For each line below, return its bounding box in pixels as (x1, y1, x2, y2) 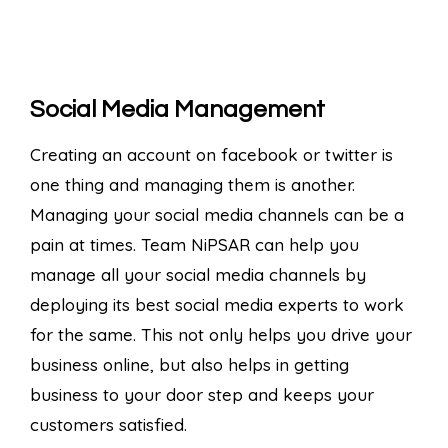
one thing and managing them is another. (30, 173, 355, 195)
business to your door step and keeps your (30, 383, 374, 405)
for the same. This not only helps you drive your (30, 323, 412, 345)
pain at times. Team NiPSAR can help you (30, 233, 359, 255)
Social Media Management (30, 96, 325, 122)
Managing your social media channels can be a (30, 203, 404, 225)
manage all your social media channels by (30, 263, 366, 285)
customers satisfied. (30, 413, 187, 435)
